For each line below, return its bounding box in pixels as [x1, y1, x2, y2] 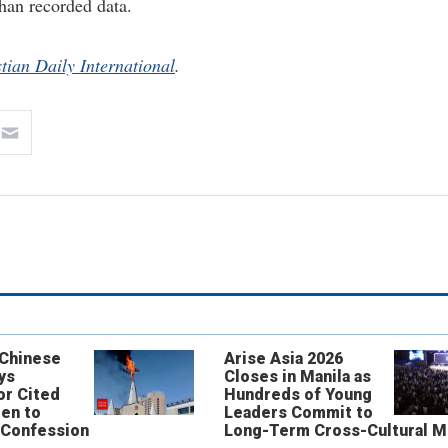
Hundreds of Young [223, 385, 372, 404]
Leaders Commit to [223, 403, 373, 422]
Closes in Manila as [223, 367, 371, 386]
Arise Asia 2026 [223, 349, 343, 368]
